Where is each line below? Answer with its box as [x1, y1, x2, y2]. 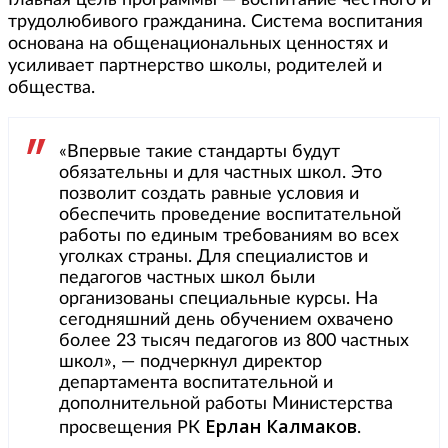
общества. [8, 79, 95, 98]
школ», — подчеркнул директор [59, 353, 322, 372]
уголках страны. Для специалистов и [59, 248, 368, 267]
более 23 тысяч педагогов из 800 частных [59, 332, 409, 351]
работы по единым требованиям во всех [59, 227, 399, 246]
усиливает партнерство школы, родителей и [8, 57, 382, 76]
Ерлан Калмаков [205, 414, 357, 439]
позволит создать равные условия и [59, 185, 359, 204]
